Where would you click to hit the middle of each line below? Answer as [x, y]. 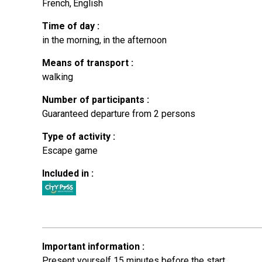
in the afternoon [135, 40]
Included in [67, 173]
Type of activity [77, 136]
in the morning [71, 40]
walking [58, 77]
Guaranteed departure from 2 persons [119, 113]
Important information [92, 246]
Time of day [70, 26]
